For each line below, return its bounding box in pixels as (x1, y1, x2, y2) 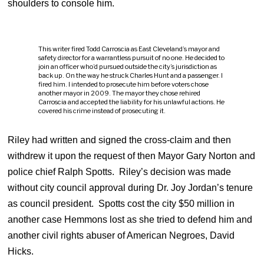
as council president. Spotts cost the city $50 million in (8, 198, 235, 209)
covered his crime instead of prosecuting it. (38, 106, 166, 115)
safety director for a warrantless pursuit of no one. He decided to (38, 53, 225, 62)
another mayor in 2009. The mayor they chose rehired (38, 88, 200, 97)
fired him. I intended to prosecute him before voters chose (38, 80, 209, 88)
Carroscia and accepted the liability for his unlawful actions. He (38, 97, 225, 106)
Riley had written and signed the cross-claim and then (8, 134, 232, 145)
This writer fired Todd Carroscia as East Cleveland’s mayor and (38, 44, 220, 53)
